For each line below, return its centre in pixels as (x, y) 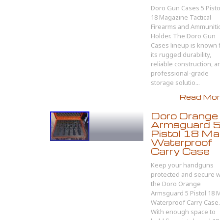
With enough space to (183, 212)
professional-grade (180, 73)
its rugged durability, (181, 55)
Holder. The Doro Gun (183, 36)
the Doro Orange (176, 184)
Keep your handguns (182, 165)
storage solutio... (175, 82)
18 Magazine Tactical (181, 17)
